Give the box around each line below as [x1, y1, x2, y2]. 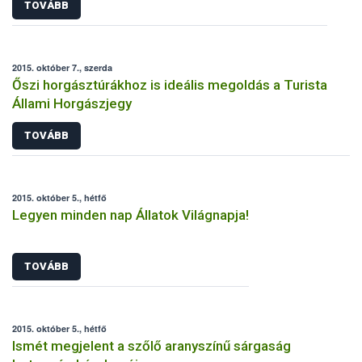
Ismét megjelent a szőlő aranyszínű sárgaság [12, 337, 291, 354]
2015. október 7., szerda [12, 61, 112, 74]
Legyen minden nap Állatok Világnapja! [12, 207, 249, 224]
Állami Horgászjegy [12, 95, 132, 112]
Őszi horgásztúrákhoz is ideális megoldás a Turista [12, 76, 327, 93]
